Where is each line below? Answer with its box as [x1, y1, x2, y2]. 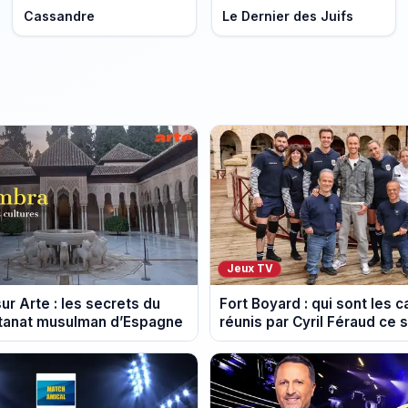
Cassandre [23, 7, 95, 24]
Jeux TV [226, 262, 273, 276]
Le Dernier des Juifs [222, 7, 354, 24]
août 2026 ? [219, 331, 302, 349]
